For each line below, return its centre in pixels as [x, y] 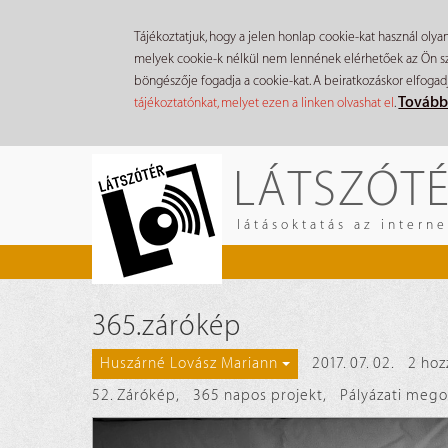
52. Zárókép [134, 396]
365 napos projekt [258, 396]
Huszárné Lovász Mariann [189, 364]
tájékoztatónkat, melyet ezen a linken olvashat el [264, 102]
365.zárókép [166, 326]
